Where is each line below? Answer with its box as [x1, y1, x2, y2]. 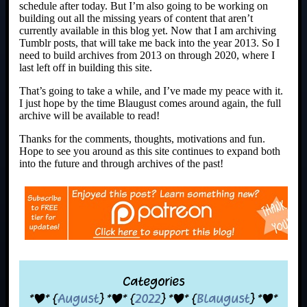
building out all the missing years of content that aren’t [19, 12, 253, 25]
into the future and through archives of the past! [19, 158, 223, 170]
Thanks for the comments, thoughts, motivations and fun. [19, 133, 265, 145]
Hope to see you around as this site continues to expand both [19, 145, 280, 158]
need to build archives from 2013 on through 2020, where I [19, 49, 275, 62]
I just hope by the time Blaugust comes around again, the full [19, 97, 281, 110]
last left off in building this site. [19, 62, 152, 74]
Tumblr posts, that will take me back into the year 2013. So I [19, 37, 280, 49]
